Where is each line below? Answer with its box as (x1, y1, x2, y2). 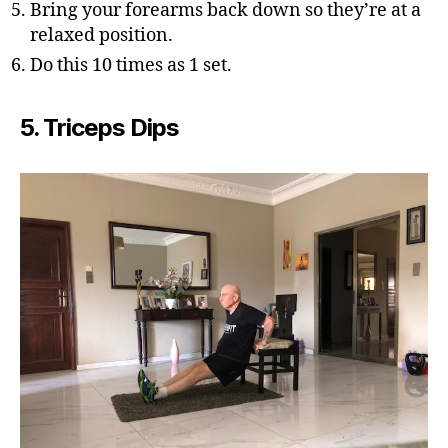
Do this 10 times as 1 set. (30, 54, 232, 77)
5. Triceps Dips (20, 113, 180, 142)
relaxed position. (30, 24, 173, 47)
